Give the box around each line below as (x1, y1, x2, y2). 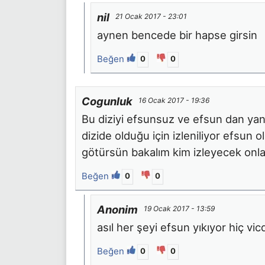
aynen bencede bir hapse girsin (97, 28, 257, 41)
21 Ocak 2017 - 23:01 (115, 11, 187, 21)
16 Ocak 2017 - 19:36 (138, 95, 209, 105)
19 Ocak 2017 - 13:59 (144, 203, 215, 213)
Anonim (97, 202, 138, 216)
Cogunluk (82, 94, 132, 108)
